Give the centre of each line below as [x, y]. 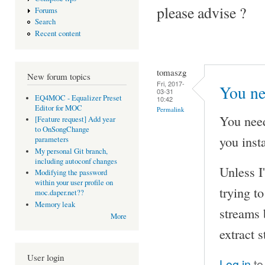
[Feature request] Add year [75, 119]
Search [45, 22]
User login [46, 258]
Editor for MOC [58, 108]
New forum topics [59, 77]
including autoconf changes [76, 161]
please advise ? [201, 12]
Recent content [58, 33]
